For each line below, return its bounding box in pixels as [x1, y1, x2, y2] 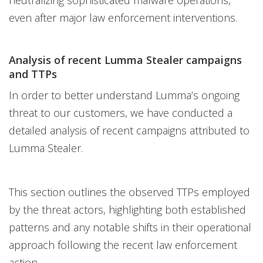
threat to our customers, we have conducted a [9, 106, 232, 120]
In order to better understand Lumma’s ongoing [9, 88, 240, 103]
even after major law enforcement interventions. [9, 11, 237, 25]
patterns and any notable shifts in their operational [9, 220, 251, 235]
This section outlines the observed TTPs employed [9, 185, 250, 200]
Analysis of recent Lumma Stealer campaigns [9, 53, 242, 68]
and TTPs [9, 67, 57, 82]
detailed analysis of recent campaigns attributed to [9, 123, 249, 138]
